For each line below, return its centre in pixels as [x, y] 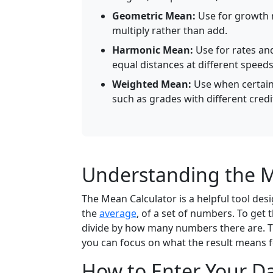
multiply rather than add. [170, 30]
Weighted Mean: [152, 84]
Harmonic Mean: [153, 50]
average [118, 213]
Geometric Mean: [154, 16]
